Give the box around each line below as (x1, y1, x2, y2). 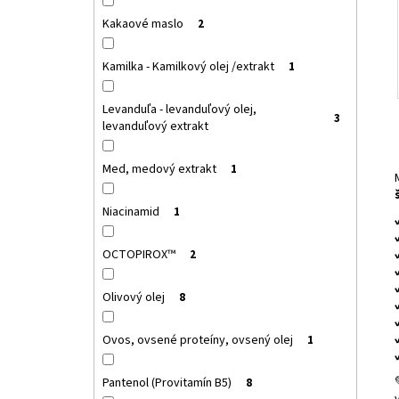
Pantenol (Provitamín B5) (102, 374, 232, 393)
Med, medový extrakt (102, 160, 216, 179)
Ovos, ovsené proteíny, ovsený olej (102, 331, 293, 350)
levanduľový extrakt (102, 118, 208, 136)
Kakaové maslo (102, 15, 183, 34)
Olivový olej (102, 289, 165, 307)
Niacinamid (102, 203, 159, 222)
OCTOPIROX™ (102, 246, 175, 265)
